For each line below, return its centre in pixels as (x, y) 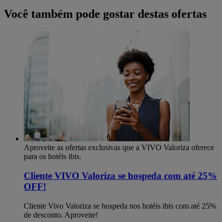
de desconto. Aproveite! (61, 215)
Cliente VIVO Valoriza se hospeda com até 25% (120, 175)
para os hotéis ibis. (53, 157)
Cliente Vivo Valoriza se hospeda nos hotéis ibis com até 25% (120, 206)
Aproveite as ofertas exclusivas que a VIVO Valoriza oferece (119, 148)
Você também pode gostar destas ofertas (105, 14)
